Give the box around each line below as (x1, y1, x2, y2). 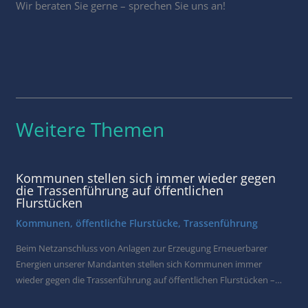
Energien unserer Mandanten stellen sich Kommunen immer (16, 257, 263, 270)
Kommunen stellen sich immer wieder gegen (16, 170, 276, 186)
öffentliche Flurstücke (76, 216, 179, 230)
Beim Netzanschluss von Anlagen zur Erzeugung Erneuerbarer (16, 241, 268, 254)
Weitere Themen (16, 115, 165, 142)
